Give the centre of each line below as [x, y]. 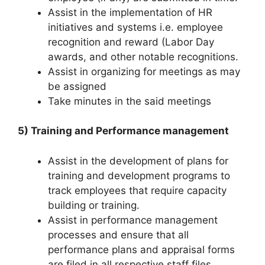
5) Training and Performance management [123, 131]
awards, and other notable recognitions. [143, 56]
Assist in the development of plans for [138, 161]
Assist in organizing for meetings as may [144, 71]
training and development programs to [139, 175]
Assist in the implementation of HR [130, 12]
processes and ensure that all [118, 235]
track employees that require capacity [137, 190]
